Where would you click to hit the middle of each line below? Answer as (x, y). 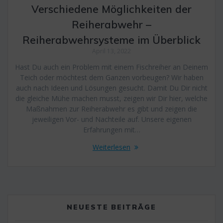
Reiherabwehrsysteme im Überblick (111, 40)
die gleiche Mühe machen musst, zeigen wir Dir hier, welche (111, 98)
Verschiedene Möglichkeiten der (111, 9)
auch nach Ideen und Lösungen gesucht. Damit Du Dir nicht (111, 88)
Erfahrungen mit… (111, 129)
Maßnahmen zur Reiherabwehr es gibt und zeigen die (111, 109)
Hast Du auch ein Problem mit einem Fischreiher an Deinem (111, 67)
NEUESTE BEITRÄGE (111, 207)
